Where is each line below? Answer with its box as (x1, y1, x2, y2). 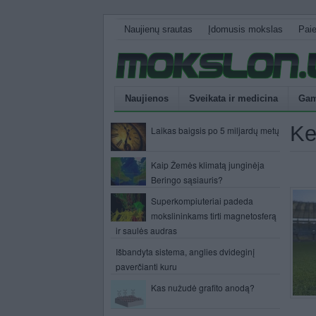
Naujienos (125, 93, 169, 104)
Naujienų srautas (124, 24, 193, 35)
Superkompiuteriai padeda (151, 195, 253, 207)
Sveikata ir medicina (189, 93, 278, 104)
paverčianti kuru (116, 260, 177, 272)
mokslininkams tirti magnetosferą (151, 209, 276, 221)
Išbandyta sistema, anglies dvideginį (116, 245, 255, 257)
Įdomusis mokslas (208, 24, 283, 35)
